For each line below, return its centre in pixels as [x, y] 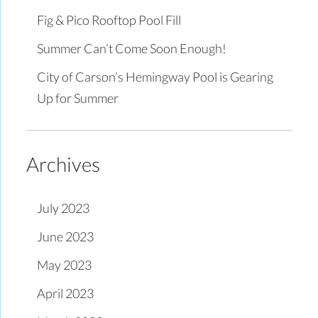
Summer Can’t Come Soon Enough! [132, 48]
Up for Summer [78, 98]
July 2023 [64, 208]
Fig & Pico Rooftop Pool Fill [109, 20]
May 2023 [65, 264]
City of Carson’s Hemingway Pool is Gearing [155, 76]
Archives [64, 164]
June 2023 [66, 236]
